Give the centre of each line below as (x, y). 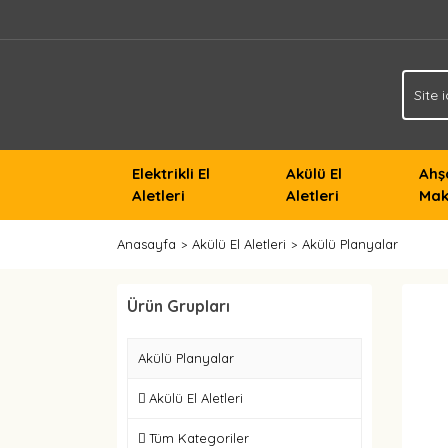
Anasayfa (146, 244)
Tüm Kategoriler (199, 438)
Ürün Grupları (178, 306)
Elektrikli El (171, 173)
